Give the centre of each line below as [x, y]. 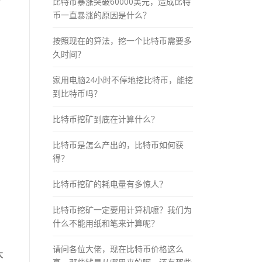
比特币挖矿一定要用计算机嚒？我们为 [122, 209]
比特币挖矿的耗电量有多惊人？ [110, 184]
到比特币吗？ [77, 93]
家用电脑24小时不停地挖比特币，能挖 [123, 80]
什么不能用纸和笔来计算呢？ [106, 223]
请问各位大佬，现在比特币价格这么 [118, 249]
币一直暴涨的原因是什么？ [102, 15]
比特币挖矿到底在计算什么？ [106, 119]
